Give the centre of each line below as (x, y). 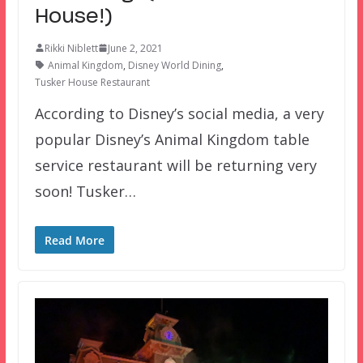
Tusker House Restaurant (92, 82)
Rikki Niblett (71, 48)
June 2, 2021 (135, 48)
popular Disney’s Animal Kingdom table (172, 139)
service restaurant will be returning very (175, 165)
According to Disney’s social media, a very (179, 113)
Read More (74, 240)
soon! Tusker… (85, 191)
